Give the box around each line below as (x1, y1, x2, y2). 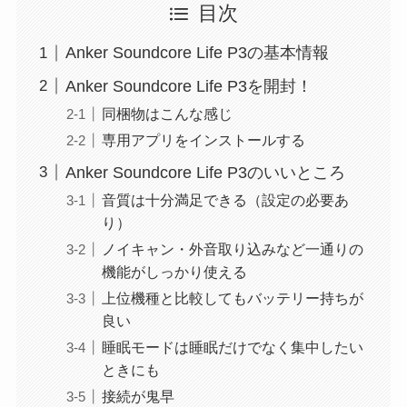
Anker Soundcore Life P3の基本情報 (65, 44, 329, 63)
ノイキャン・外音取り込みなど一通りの (101, 241, 363, 258)
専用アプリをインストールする (101, 132, 305, 149)
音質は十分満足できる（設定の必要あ (101, 192, 349, 209)
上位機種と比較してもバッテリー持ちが (101, 290, 363, 307)
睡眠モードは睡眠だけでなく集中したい (101, 339, 363, 356)
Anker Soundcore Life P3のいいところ (65, 164, 345, 182)
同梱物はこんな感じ (101, 105, 233, 123)
